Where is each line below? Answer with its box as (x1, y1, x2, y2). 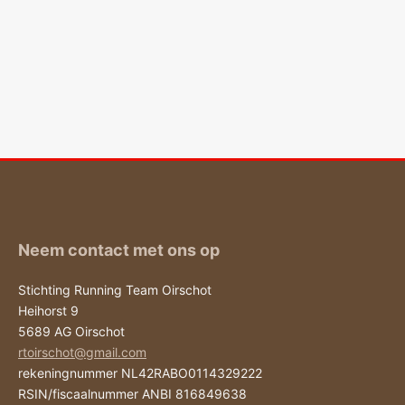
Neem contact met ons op (18, 240, 220, 260)
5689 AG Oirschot (18, 324, 125, 340)
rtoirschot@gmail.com (18, 344, 146, 361)
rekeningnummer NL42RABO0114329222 (18, 365, 262, 381)
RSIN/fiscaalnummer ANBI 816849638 (18, 386, 247, 402)
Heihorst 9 (18, 303, 79, 319)
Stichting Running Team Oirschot (18, 282, 212, 298)
